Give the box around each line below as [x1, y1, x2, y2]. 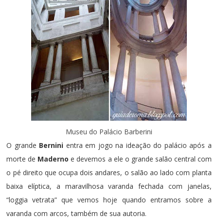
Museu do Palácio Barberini [65, 127, 152, 137]
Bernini [39, 141, 66, 150]
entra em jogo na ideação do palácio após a [66, 141, 212, 150]
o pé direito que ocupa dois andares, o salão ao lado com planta [6, 168, 212, 178]
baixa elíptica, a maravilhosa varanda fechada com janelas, [6, 182, 212, 191]
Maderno [37, 154, 71, 164]
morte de [6, 154, 38, 164]
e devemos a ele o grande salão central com [71, 154, 212, 164]
